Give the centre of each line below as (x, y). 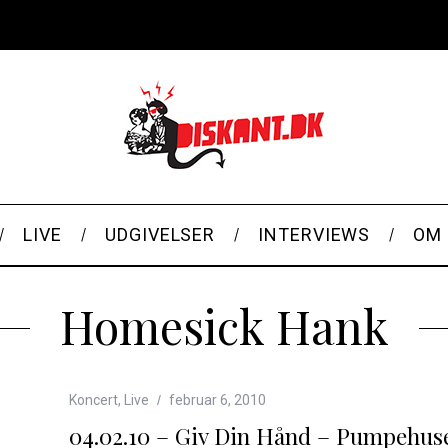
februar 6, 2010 (217, 400)
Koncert (93, 400)
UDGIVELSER (160, 234)
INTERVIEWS (314, 234)
